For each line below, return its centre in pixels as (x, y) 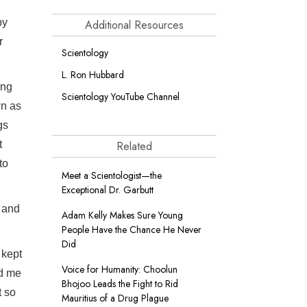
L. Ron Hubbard (93, 75)
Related (134, 146)
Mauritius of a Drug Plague (115, 298)
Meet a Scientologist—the (112, 175)
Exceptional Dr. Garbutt (108, 190)
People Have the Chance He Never (132, 230)
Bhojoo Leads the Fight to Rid (120, 284)
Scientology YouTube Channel (121, 97)
